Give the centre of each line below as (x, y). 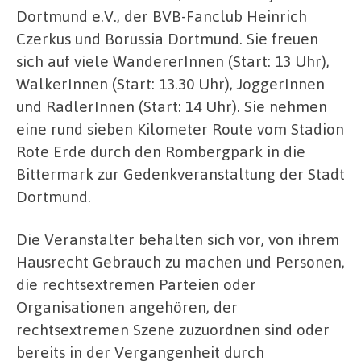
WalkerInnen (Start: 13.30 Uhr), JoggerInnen (170, 83)
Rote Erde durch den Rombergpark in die (161, 151)
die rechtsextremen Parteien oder (136, 284)
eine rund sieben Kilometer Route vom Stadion (180, 128)
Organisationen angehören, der (127, 307)
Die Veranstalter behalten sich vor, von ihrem (178, 239)
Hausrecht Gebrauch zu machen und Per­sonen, (180, 262)
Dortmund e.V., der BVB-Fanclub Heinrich (162, 15)
